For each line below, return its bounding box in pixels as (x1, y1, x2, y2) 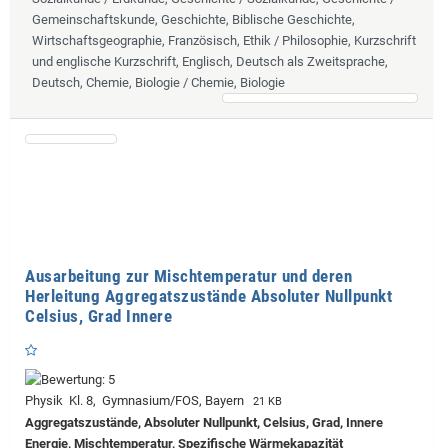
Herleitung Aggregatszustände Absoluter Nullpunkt (25, 286, 392, 307)
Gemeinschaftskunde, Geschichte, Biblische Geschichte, (32, 12, 355, 28)
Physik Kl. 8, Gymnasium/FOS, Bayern (25, 393, 250, 409)
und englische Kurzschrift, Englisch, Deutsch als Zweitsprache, (32, 54, 388, 70)
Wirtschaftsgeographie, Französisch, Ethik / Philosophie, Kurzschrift (32, 33, 416, 49)
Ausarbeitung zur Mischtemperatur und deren (25, 266, 352, 287)
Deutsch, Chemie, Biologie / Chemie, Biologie (32, 75, 285, 91)
